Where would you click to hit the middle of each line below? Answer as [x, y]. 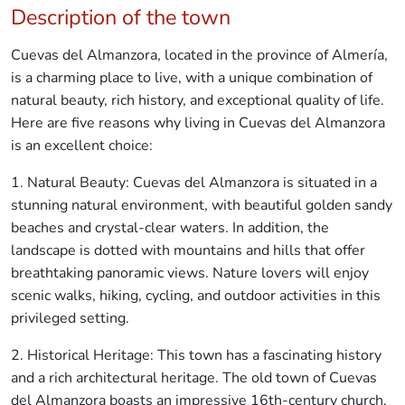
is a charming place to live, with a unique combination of [192, 77]
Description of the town [121, 17]
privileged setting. [70, 318]
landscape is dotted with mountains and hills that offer [188, 250]
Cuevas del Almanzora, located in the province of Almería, [199, 55]
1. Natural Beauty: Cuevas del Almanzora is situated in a [194, 182]
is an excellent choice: [82, 145]
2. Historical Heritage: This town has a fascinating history [196, 355]
